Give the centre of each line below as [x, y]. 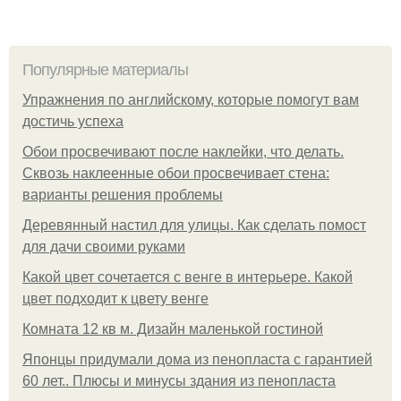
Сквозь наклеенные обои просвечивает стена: [176, 173]
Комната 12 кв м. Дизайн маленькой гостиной [173, 328]
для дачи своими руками [104, 246]
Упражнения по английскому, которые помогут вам [191, 99]
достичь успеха [73, 121]
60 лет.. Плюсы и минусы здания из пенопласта [179, 380]
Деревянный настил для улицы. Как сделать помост [194, 225]
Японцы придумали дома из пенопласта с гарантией [197, 359]
